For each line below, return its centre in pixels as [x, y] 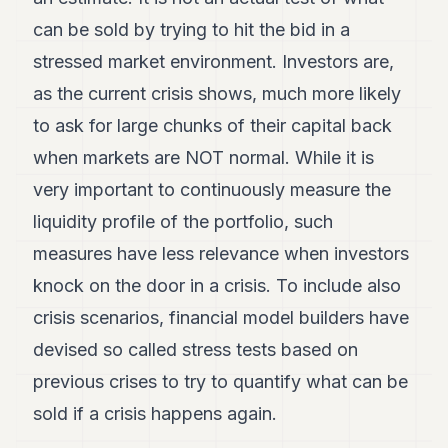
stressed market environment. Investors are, [214, 61]
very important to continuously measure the [212, 189]
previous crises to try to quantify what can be [221, 381]
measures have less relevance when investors [221, 253]
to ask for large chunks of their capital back [213, 125]
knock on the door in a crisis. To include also [217, 285]
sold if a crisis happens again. [155, 413]
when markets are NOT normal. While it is [204, 157]
